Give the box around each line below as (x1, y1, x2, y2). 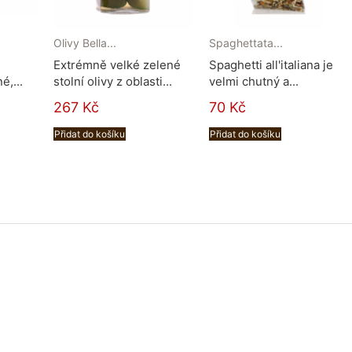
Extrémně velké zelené (53, 57, 181, 73)
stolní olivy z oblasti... (53, 74, 172, 90)
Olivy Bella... (53, 36, 116, 50)
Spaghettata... (209, 36, 283, 50)
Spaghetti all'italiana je (209, 57, 333, 73)
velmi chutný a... (209, 74, 299, 90)
